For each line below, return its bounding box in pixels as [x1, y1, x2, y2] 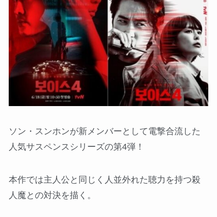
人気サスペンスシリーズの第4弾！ [8, 142, 144, 152]
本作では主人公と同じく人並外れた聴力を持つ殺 [8, 174, 201, 185]
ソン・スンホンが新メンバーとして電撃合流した [8, 126, 201, 137]
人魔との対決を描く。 [8, 190, 96, 200]
